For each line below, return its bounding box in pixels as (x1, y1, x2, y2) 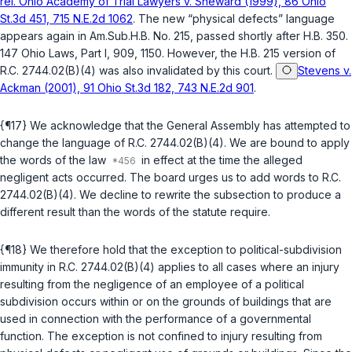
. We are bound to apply (224, 136, 350, 150)
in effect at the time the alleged (138, 153, 302, 167)
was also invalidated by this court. (96, 64, 276, 78)
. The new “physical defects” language (133, 12, 335, 26)
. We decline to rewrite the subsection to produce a (74, 188, 341, 202)
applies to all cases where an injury (155, 260, 339, 274)
